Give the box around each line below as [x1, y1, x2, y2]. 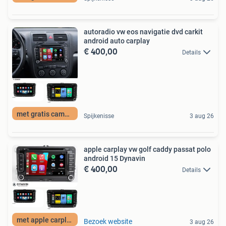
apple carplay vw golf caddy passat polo [84, 145, 211, 153]
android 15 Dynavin [84, 154, 145, 162]
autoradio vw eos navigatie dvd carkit [84, 28, 203, 36]
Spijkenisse [84, 112, 114, 120]
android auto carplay [84, 37, 150, 45]
